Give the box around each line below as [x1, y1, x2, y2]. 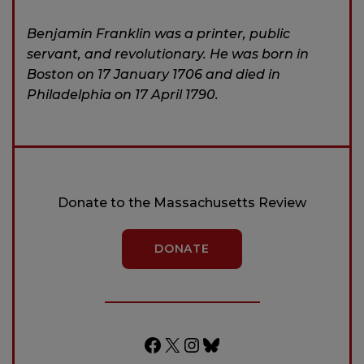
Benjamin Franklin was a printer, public [27, 25, 290, 41]
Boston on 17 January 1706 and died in [27, 66, 280, 82]
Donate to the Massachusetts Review [58, 194, 306, 210]
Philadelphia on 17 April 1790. [27, 86, 219, 102]
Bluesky [201, 331, 275, 356]
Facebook [142, 331, 236, 356]
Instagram [181, 331, 280, 356]
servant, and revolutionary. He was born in [27, 45, 309, 62]
